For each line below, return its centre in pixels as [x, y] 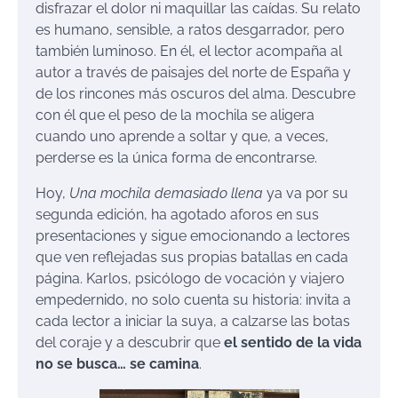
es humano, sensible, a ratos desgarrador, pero [190, 29]
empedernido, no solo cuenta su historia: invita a [193, 299]
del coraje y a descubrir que [130, 342]
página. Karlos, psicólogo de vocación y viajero [190, 278]
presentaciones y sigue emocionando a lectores [193, 235]
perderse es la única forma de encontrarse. [176, 157]
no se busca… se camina [117, 363]
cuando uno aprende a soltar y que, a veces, [182, 136]
